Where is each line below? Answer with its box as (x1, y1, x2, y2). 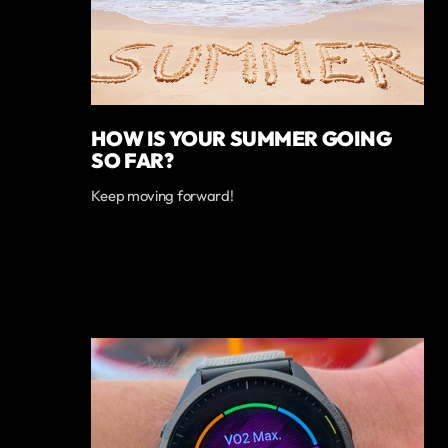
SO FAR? (91, 147, 174, 174)
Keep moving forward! (91, 186, 234, 206)
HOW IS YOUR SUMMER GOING (91, 125, 392, 152)
